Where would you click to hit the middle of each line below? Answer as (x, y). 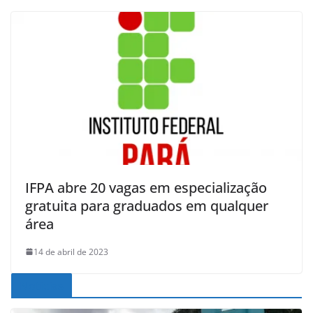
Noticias (42, 285)
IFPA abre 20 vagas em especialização (146, 187)
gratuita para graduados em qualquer (147, 205)
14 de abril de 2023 (71, 252)
